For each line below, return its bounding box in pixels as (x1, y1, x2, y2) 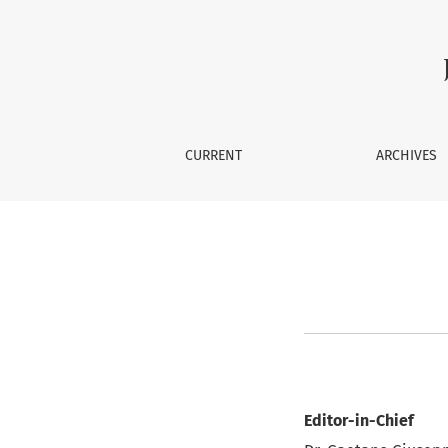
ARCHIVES (375, 147, 437, 164)
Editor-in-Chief (304, 411, 414, 430)
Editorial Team (117, 29, 272, 61)
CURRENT (184, 147, 242, 164)
